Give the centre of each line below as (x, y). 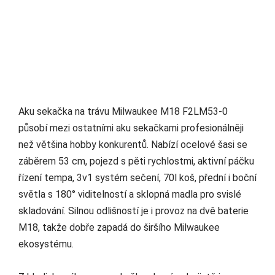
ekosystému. (46, 244)
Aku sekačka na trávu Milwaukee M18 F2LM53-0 (123, 112)
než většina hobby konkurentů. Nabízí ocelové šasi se (133, 145)
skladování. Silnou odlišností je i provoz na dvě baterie (134, 211)
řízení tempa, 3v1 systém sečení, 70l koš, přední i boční (137, 178)
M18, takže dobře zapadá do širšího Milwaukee (119, 228)
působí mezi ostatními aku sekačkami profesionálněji (131, 128)
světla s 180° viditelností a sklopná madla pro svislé (130, 195)
